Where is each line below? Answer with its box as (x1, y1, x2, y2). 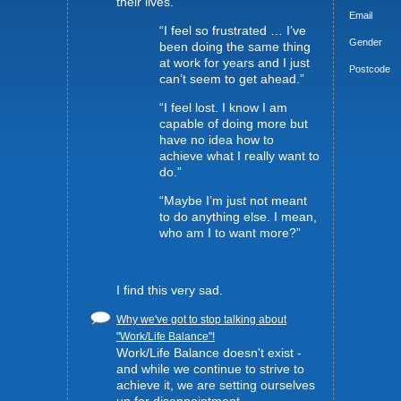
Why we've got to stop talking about (116, 313, 286, 326)
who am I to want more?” (159, 226, 301, 240)
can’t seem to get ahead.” (159, 72, 304, 86)
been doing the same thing (159, 39, 311, 54)
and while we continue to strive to (116, 362, 304, 376)
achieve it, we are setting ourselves (116, 378, 315, 392)
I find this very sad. (116, 283, 226, 297)
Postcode (349, 64, 390, 74)
